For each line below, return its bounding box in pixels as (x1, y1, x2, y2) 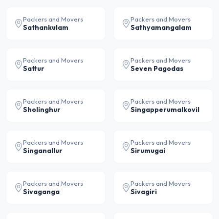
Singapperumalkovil (131, 105, 199, 114)
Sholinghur (23, 105, 61, 114)
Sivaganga (23, 187, 60, 196)
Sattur (23, 64, 44, 73)
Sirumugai (131, 146, 165, 155)
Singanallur (23, 146, 63, 155)
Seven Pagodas (131, 64, 183, 73)
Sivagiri (131, 187, 157, 196)
